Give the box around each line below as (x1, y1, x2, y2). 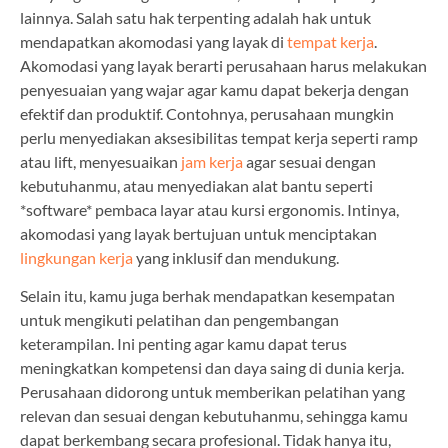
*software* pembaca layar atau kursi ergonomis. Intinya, (20, 199, 399, 219)
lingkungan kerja (20, 247, 133, 267)
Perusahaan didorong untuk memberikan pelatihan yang (20, 381, 405, 401)
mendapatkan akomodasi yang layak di (20, 31, 287, 51)
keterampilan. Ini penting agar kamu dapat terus (20, 333, 347, 353)
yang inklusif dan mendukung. (133, 247, 339, 267)
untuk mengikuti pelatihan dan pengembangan (20, 309, 339, 329)
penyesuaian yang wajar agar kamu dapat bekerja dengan (20, 79, 409, 99)
